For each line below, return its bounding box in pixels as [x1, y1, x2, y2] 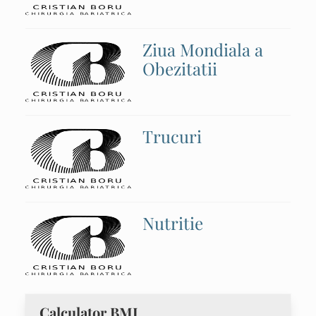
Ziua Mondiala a [142, 38, 263, 61]
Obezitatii [142, 57, 217, 80]
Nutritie [142, 212, 203, 234]
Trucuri [142, 125, 202, 147]
